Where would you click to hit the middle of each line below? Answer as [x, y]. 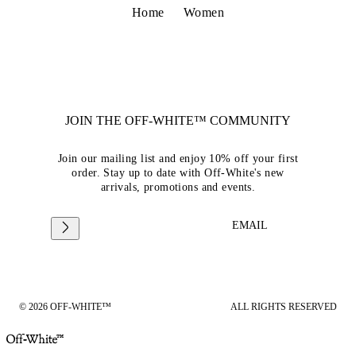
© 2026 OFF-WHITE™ [65, 306]
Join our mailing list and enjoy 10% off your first [178, 158]
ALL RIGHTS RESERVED [284, 306]
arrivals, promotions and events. [178, 187]
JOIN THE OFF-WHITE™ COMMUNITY [178, 120]
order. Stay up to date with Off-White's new [178, 172]
